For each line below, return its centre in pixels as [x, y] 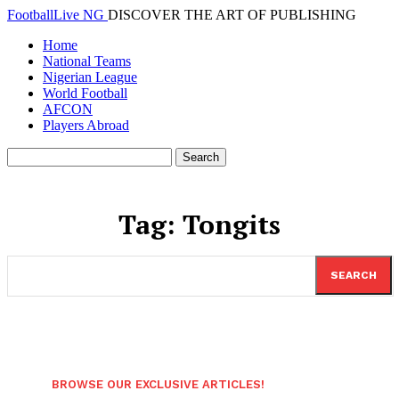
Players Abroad [86, 125]
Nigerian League [90, 77]
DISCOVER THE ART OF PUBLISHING [232, 15]
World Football [85, 93]
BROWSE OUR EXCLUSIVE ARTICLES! [158, 384]
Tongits [232, 224]
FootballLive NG [56, 15]
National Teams [87, 61]
